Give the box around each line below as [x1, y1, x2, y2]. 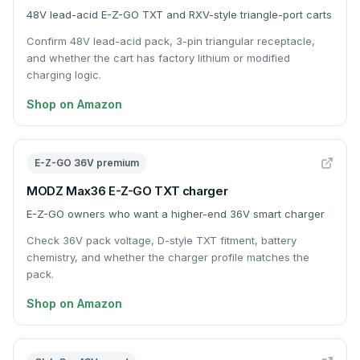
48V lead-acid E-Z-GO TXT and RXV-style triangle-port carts [27, 8, 332, 21]
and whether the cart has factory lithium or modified [27, 51, 290, 64]
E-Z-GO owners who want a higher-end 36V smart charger [27, 207, 325, 220]
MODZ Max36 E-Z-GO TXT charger [27, 183, 228, 198]
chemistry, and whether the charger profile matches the [27, 251, 309, 264]
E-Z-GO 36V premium [35, 157, 139, 169]
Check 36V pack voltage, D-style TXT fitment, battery [27, 234, 297, 247]
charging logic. [27, 68, 101, 81]
